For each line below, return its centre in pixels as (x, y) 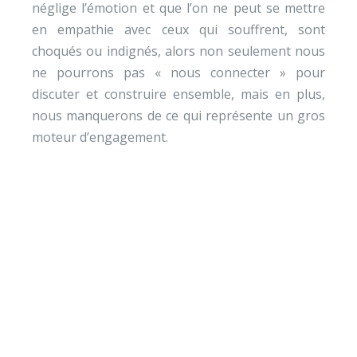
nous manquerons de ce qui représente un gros (178, 116)
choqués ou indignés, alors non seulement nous (178, 51)
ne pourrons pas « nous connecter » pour (178, 73)
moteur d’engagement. (100, 137)
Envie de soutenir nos (178, 325)
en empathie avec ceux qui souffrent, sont (178, 29)
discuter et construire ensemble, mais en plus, (178, 94)
